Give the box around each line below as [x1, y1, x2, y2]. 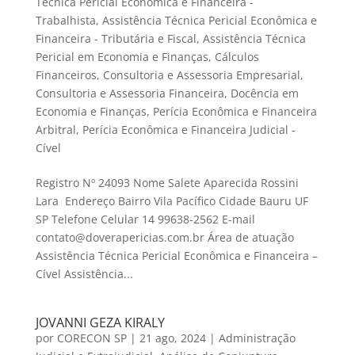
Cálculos [214, 49, 259, 65]
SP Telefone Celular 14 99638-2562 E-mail [35, 212, 255, 227]
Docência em [230, 86, 299, 101]
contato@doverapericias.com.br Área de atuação [35, 230, 294, 246]
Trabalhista [35, 13, 96, 29]
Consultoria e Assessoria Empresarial [102, 67, 300, 83]
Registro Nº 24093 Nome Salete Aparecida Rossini [35, 175, 299, 191]
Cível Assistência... [35, 266, 133, 282]
